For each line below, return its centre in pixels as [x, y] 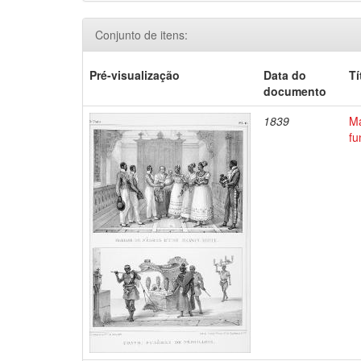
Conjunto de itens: [141, 35]
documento [295, 91]
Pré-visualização [135, 75]
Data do [285, 75]
